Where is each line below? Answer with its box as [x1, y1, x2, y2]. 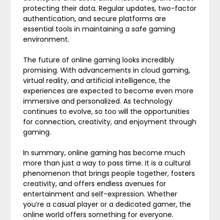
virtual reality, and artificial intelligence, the [23, 76, 171, 85]
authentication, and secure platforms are [23, 14, 166, 24]
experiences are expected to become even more [23, 86, 194, 96]
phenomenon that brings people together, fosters [23, 168, 195, 178]
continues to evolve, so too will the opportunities [23, 107, 190, 116]
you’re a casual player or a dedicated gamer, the [23, 199, 192, 209]
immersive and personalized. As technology [23, 96, 173, 106]
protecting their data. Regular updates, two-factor [23, 3, 197, 13]
